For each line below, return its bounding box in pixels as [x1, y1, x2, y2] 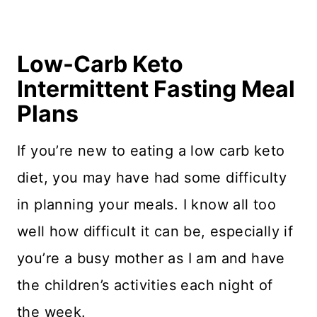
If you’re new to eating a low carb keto [17, 142, 285, 159]
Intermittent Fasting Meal [17, 74, 295, 103]
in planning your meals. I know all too [17, 195, 277, 213]
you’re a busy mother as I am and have [17, 249, 285, 267]
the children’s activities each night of [17, 276, 273, 294]
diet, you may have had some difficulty [17, 168, 287, 186]
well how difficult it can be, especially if [17, 222, 294, 240]
